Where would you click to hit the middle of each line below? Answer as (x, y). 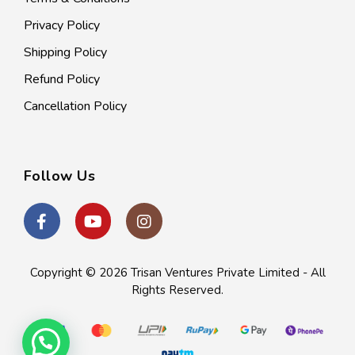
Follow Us (60, 176)
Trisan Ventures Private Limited (215, 272)
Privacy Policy (62, 25)
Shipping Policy (65, 52)
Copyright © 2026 (80, 272)
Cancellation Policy (75, 106)
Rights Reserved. (177, 290)
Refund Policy (62, 79)
